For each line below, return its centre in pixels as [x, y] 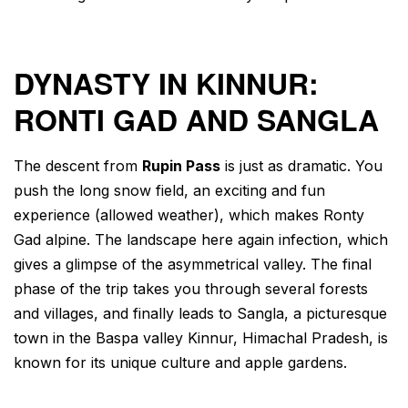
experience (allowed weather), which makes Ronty [189, 215]
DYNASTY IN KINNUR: [166, 83]
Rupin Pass [181, 166]
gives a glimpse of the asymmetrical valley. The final [193, 265]
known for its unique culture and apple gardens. [180, 363]
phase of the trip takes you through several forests [191, 289]
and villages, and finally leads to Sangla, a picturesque [200, 314]
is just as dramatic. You [301, 166]
